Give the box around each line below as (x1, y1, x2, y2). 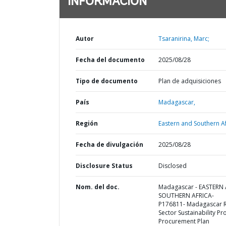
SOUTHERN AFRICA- (158, 191, 214, 200)
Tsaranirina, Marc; (158, 34, 209, 43)
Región (76, 119, 98, 128)
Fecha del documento (76, 55, 145, 64)
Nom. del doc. (76, 183, 120, 191)
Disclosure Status (76, 161, 133, 170)
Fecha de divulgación (76, 140, 143, 149)
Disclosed (158, 161, 187, 170)
